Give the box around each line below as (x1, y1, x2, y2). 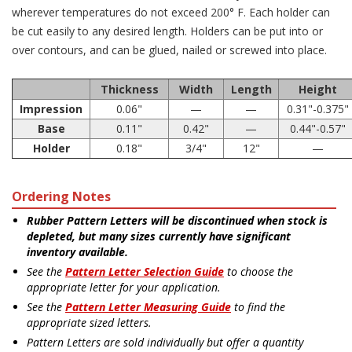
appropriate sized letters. (27, 314, 152, 330)
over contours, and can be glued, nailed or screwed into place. (12, 42, 327, 57)
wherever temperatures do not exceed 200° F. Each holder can (12, 4, 330, 20)
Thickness (100, 81, 159, 97)
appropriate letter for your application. (27, 279, 221, 295)
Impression (20, 101, 82, 116)
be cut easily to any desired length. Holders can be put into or (12, 23, 323, 38)
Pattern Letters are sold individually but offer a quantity (27, 334, 303, 350)
